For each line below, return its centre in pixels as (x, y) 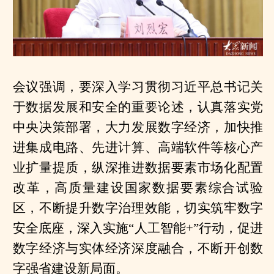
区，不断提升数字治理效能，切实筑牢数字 (138, 208)
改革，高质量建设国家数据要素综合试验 (138, 187)
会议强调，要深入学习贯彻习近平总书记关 (138, 87)
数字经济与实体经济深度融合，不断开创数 (138, 248)
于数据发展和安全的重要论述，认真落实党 (138, 107)
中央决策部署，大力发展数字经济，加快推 (138, 127)
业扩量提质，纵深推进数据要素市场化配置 (138, 167)
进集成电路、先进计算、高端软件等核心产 (138, 147)
